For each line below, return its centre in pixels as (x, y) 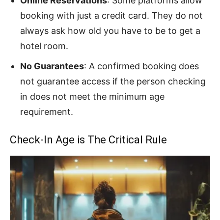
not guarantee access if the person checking (113, 81)
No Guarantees (52, 66)
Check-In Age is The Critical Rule (88, 139)
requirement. (47, 111)
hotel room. (44, 46)
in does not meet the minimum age (92, 96)
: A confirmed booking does (141, 66)
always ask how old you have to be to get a (110, 30)
